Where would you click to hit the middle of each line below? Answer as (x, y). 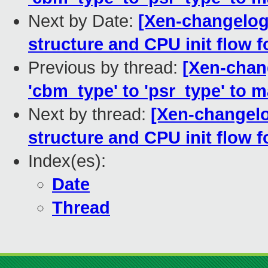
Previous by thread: (105, 68)
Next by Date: (83, 21)
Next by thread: (89, 115)
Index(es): (67, 161)
